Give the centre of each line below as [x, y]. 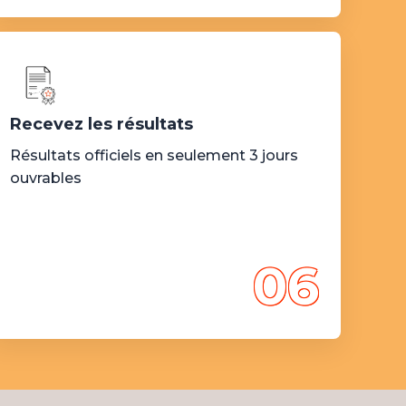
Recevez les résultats [101, 124]
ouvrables [45, 178]
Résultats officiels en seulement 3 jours [154, 155]
